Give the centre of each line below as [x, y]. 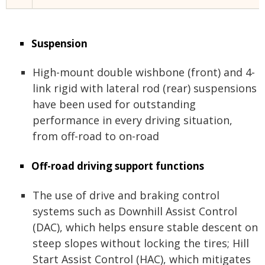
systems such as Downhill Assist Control [135, 211]
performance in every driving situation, [132, 120]
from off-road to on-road [96, 136]
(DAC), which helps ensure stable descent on [145, 227]
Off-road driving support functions [117, 166]
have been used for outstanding [114, 104]
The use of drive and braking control [126, 195]
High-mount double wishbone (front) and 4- [144, 72]
